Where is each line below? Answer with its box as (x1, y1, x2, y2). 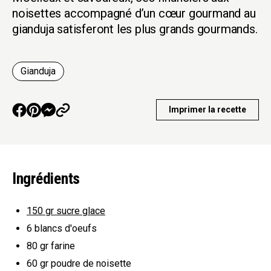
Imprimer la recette (169, 105, 246, 115)
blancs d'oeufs (34, 222, 97, 234)
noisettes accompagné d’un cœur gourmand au (12, 6, 256, 21)
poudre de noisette (48, 257, 131, 269)
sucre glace (54, 205, 105, 217)
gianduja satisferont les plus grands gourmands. (12, 22, 258, 36)
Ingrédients (12, 169, 80, 188)
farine (48, 240, 75, 252)
